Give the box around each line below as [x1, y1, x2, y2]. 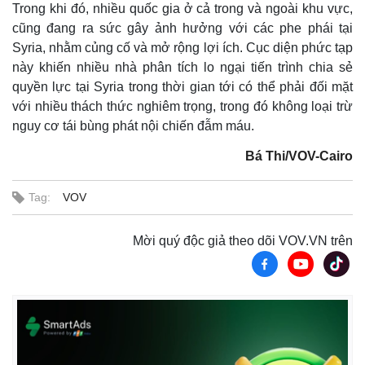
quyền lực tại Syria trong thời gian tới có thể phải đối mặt [12, 80, 353, 95]
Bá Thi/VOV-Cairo [245, 149, 353, 164]
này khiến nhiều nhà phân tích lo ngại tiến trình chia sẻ [12, 60, 353, 75]
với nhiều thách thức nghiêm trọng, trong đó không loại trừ [12, 99, 353, 114]
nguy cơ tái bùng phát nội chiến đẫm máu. [12, 119, 254, 134]
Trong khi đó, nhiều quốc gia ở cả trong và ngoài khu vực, [12, 2, 353, 16]
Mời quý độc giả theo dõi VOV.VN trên [133, 234, 353, 248]
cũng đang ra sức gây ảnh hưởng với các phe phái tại [12, 21, 353, 36]
